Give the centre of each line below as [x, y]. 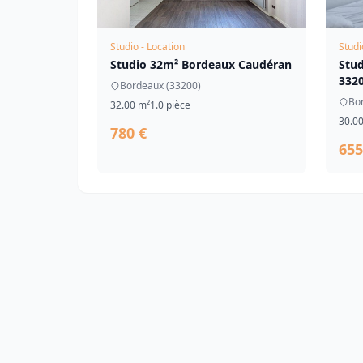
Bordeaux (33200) [160, 85]
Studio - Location [147, 47]
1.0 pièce [170, 105]
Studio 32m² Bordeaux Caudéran [201, 64]
